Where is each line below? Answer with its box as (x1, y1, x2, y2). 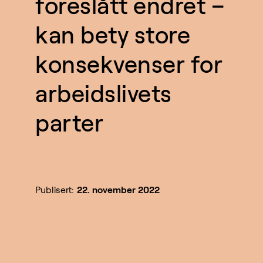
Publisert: (35, 185, 74, 195)
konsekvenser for (35, 52, 222, 78)
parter (35, 110, 103, 137)
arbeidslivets (35, 81, 172, 107)
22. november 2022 (77, 185, 160, 195)
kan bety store (35, 22, 190, 49)
